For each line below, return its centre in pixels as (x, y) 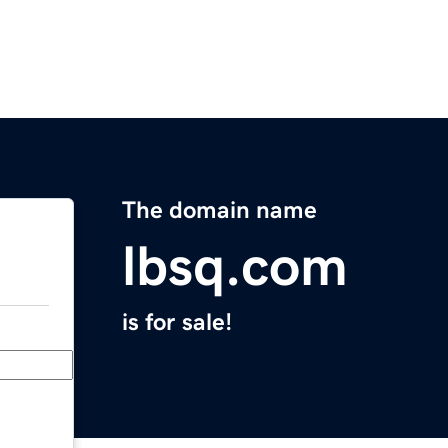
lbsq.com (235, 266)
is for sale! (177, 322)
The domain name (219, 210)
